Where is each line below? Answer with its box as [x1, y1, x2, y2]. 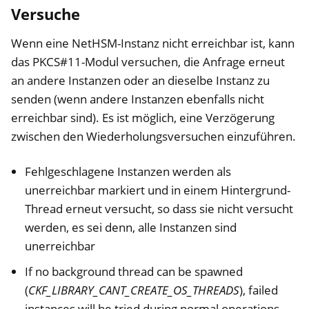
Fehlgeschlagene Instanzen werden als [25, 163, 232, 180]
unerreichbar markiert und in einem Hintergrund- [25, 182, 291, 199]
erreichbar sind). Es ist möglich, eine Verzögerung [11, 110, 275, 126]
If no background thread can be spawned [25, 263, 243, 280]
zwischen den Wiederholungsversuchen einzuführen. [11, 128, 296, 145]
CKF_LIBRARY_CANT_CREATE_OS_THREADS [28, 282, 240, 299]
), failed [239, 282, 279, 299]
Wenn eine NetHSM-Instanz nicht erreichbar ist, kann [11, 35, 295, 52]
